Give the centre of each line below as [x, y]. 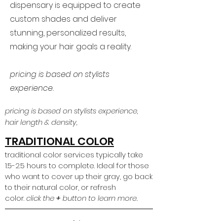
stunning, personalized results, [68, 33]
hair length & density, [42, 122]
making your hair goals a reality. [71, 47]
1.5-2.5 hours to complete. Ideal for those [77, 166]
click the [40, 198]
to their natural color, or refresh [60, 187]
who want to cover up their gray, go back [79, 176]
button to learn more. [100, 198]
